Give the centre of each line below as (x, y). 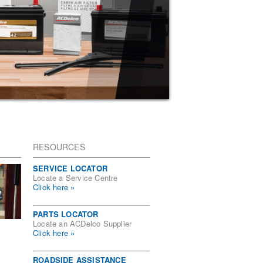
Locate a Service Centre (75, 178)
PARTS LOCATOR (66, 214)
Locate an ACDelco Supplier (82, 223)
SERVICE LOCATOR (70, 168)
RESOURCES (59, 147)
